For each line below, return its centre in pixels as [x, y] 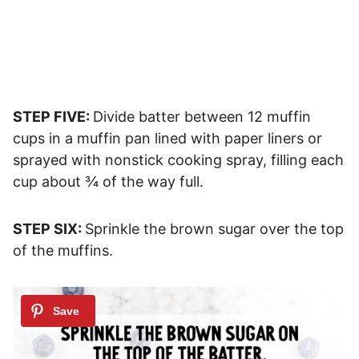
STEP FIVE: [53, 117]
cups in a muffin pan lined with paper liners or [167, 139]
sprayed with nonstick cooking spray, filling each [178, 160]
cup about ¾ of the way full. [108, 182]
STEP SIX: [49, 229]
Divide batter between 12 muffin [202, 117]
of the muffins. [63, 251]
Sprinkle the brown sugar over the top [214, 229]
